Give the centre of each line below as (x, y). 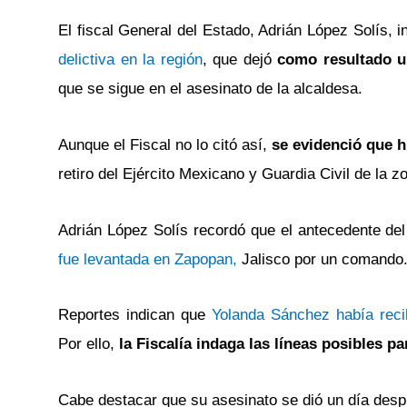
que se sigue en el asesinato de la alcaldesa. (210, 89)
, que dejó (237, 60)
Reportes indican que (135, 315)
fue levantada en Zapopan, (148, 259)
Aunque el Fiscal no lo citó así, (163, 144)
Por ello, (86, 344)
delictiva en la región (130, 60)
